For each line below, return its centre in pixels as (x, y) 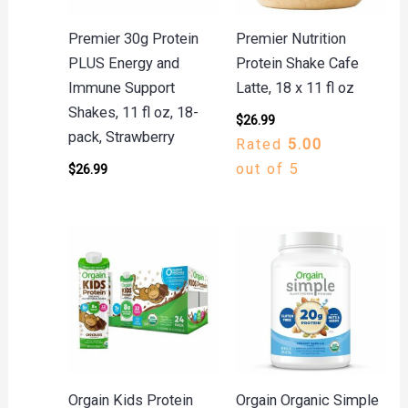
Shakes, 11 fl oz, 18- (133, 112)
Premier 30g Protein (133, 38)
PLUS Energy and (123, 63)
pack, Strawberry (121, 137)
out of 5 (267, 169)
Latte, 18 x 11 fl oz (295, 87)
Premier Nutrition (291, 38)
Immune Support (121, 87)
